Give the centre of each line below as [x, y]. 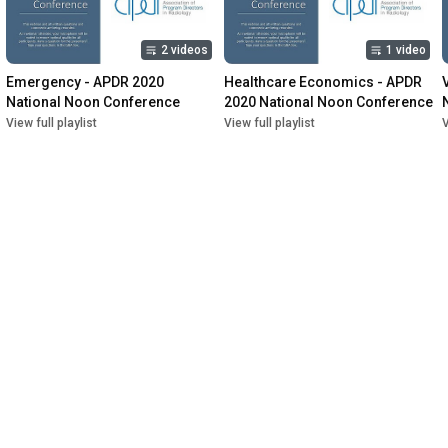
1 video [406, 50]
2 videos [184, 50]
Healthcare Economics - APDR [323, 82]
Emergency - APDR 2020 [85, 82]
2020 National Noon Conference [328, 102]
